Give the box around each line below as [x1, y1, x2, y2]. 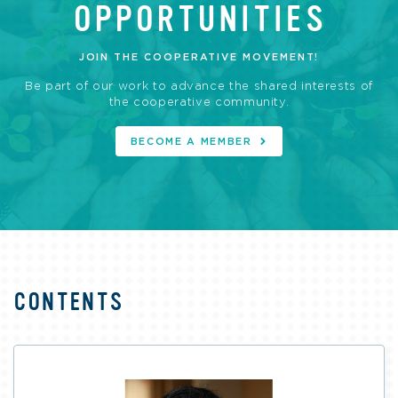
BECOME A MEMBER [130, 136, 252, 147]
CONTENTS [13, 288, 123, 316]
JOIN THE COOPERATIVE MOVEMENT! [78, 52, 320, 62]
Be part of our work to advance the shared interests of [24, 80, 374, 92]
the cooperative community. [108, 96, 290, 108]
